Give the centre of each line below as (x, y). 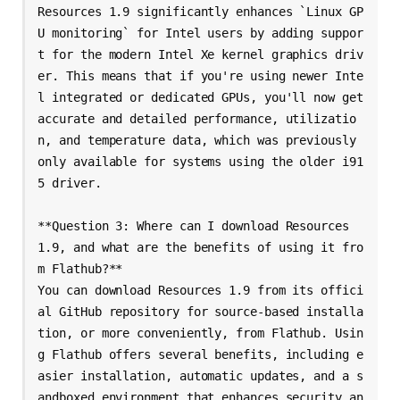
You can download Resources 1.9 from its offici (200, 290)
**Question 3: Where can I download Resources (193, 225)
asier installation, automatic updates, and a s (200, 375)
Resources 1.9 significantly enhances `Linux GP (200, 11)
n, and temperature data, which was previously (197, 140)
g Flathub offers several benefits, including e (200, 354)
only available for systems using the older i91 (200, 161)
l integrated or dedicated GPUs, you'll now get (200, 97)
